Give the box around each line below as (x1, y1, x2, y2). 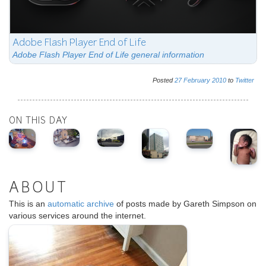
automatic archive (47, 198, 114, 208)
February (183, 77, 210, 84)
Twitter (235, 77, 254, 84)
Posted (153, 77, 175, 84)
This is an (9, 198, 47, 208)
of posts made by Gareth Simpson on (114, 198, 256, 208)
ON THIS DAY (9, 117, 68, 126)
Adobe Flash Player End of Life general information (12, 50, 204, 59)
